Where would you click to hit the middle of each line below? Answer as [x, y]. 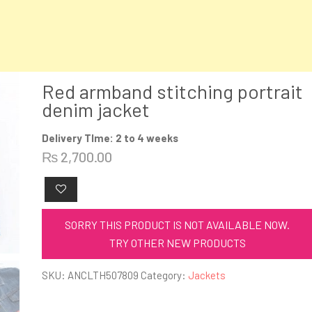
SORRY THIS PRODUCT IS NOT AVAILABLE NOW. [178, 224]
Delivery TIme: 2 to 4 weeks [110, 138]
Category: [165, 275]
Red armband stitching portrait [173, 91]
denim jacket [96, 109]
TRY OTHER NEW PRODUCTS [177, 242]
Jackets [207, 275]
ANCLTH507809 [103, 275]
